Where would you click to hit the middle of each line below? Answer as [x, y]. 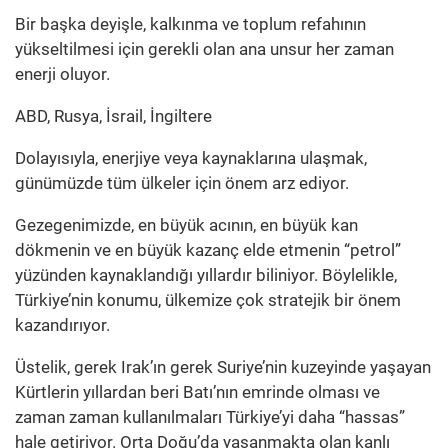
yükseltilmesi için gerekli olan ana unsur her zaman [204, 48]
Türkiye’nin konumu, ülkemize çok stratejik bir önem [208, 299]
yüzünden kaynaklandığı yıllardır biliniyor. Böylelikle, [206, 274]
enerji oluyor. [62, 73]
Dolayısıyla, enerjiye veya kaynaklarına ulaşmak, [191, 157]
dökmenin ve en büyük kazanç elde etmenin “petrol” [208, 249]
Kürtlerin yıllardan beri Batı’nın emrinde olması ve [197, 391]
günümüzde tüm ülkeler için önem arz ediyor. [182, 182]
